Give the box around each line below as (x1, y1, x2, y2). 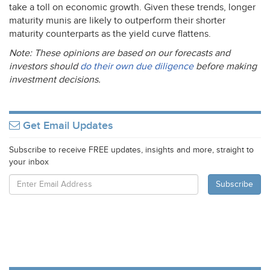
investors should (9, 61, 80, 72)
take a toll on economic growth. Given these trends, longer (9, 2, 256, 13)
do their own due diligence (80, 61, 193, 72)
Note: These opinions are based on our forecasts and (9, 48, 230, 59)
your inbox (9, 157, 49, 167)
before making (193, 61, 257, 72)
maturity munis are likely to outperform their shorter (9, 15, 225, 27)
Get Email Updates (20, 119, 113, 132)
